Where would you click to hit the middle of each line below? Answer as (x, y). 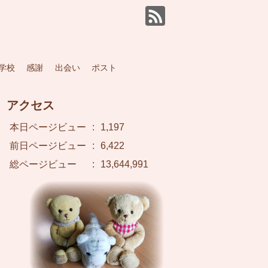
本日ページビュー (48, 127)
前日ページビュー (48, 146)
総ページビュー (43, 165)
